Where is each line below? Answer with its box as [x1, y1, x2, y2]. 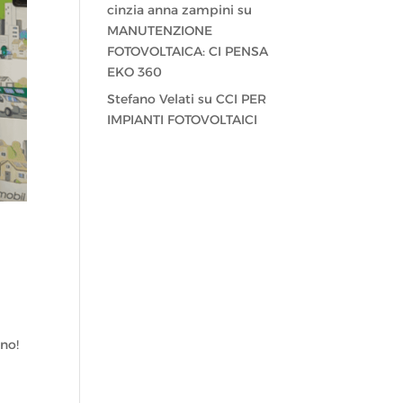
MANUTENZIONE [107, 22, 213, 40]
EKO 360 [107, 64, 163, 81]
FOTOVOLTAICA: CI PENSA [107, 43, 269, 60]
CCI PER [216, 91, 267, 108]
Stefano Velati [107, 91, 195, 108]
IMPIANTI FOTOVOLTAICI [107, 112, 258, 129]
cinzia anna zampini [107, 2, 235, 19]
